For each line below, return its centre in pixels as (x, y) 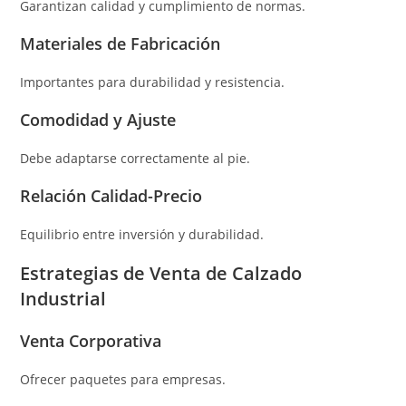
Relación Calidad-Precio (111, 195)
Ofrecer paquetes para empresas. (123, 379)
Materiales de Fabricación (121, 43)
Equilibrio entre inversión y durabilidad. (142, 234)
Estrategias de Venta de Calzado (161, 273)
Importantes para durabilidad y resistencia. (153, 82)
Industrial (63, 298)
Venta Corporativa (91, 340)
